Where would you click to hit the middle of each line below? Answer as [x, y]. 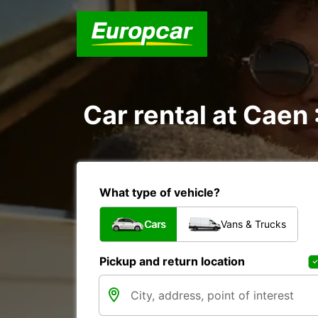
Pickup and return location [172, 261]
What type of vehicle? [160, 192]
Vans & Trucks [253, 224]
